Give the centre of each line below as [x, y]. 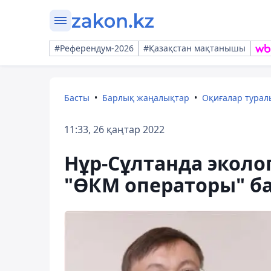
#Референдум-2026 [94, 48]
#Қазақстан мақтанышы [194, 48]
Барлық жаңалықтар [146, 98]
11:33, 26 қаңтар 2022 [114, 129]
